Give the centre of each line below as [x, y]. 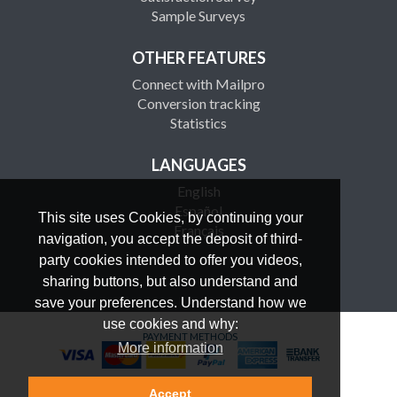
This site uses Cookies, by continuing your [170, 218]
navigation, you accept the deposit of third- [170, 239]
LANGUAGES [198, 165]
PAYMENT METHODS [190, 337]
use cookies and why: [170, 324]
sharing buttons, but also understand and [170, 282]
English [198, 191]
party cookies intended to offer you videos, [170, 261]
